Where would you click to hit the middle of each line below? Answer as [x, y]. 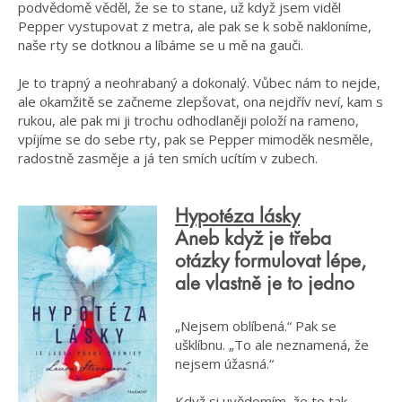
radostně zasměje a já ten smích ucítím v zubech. [168, 157]
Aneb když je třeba [253, 239]
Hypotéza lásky [237, 216]
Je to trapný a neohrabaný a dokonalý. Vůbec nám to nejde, [199, 82]
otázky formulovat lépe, [271, 261]
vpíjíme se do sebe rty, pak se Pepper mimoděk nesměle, [196, 139]
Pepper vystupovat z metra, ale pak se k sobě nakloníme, [195, 26]
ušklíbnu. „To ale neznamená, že [272, 345]
